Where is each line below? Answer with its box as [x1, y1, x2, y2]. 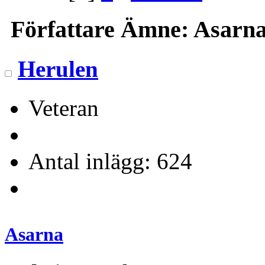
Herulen [18, 56, 98, 82]
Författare [11, 15, 115, 43]
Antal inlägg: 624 [28, 148, 192, 174]
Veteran [28, 95, 99, 121]
